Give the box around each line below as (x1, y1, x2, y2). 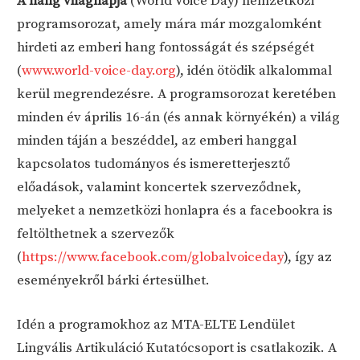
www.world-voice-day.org (22, 62, 177, 80)
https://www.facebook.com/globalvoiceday (22, 248, 284, 267)
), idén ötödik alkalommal (176, 62, 333, 80)
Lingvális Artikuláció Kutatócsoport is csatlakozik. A (17, 338, 337, 357)
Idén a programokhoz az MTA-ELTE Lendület (17, 315, 296, 333)
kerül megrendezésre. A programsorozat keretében (17, 85, 337, 104)
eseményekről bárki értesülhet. (17, 272, 211, 290)
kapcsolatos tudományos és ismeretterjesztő (17, 155, 291, 174)
